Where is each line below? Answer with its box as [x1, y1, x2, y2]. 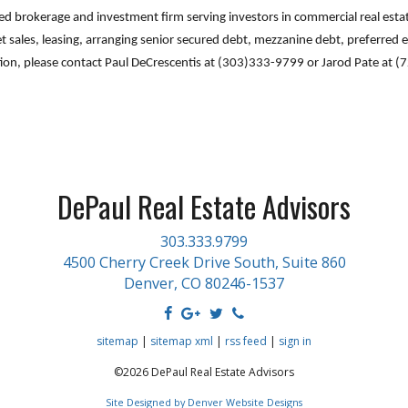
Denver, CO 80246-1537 [124, 273, 284, 293]
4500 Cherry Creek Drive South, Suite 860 [62, 252, 346, 272]
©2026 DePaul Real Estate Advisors [114, 364, 294, 380]
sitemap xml [150, 333, 213, 349]
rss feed [225, 333, 267, 349]
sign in [279, 333, 311, 349]
